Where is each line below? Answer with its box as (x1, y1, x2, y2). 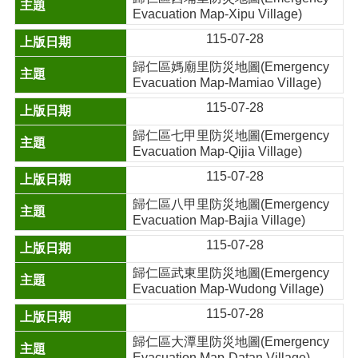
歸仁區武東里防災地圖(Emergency (133, 266, 330, 280)
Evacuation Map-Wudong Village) (133, 282, 324, 296)
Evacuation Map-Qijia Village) (133, 145, 303, 158)
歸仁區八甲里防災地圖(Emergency (133, 197, 330, 211)
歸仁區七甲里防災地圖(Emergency (133, 129, 330, 142)
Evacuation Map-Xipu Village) (133, 7, 303, 21)
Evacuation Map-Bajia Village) (133, 213, 306, 227)
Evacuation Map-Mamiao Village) (133, 76, 322, 89)
